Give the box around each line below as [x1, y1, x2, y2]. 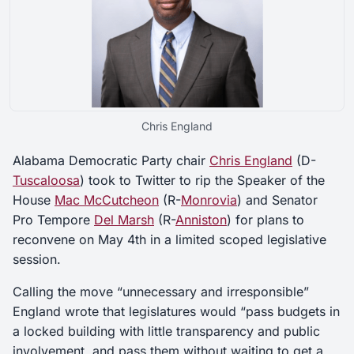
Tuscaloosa [13, 171, 80, 188]
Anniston [175, 211, 227, 228]
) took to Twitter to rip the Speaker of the [80, 171, 325, 188]
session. [13, 250, 61, 267]
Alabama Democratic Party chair [13, 152, 209, 168]
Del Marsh [94, 211, 154, 228]
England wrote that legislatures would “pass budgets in [13, 303, 340, 319]
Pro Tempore [13, 211, 94, 228]
